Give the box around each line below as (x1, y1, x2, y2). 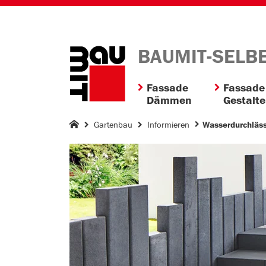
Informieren (147, 119, 189, 130)
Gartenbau (94, 119, 132, 130)
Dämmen (147, 93, 192, 107)
